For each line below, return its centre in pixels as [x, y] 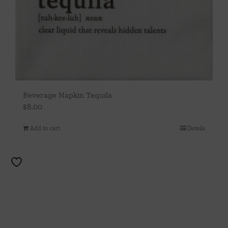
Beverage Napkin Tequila [67, 95]
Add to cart [45, 128]
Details [196, 128]
